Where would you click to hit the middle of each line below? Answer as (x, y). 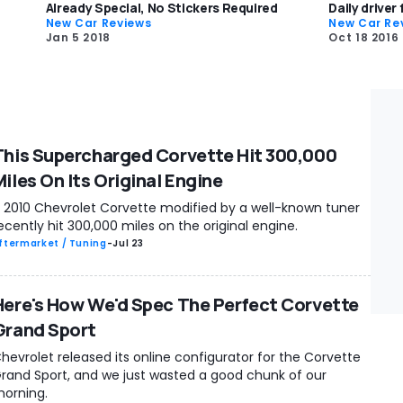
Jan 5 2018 (78, 37)
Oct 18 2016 (364, 37)
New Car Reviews (99, 22)
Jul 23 (129, 243)
